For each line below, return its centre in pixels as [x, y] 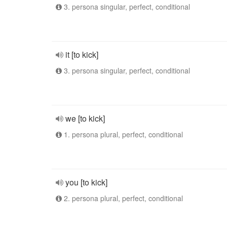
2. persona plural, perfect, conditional [122, 198]
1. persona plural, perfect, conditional [122, 134]
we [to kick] [85, 118]
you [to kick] [86, 182]
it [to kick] [82, 54]
